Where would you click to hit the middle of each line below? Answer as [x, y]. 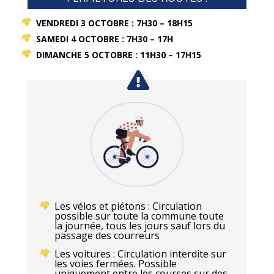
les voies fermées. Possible [115, 264]
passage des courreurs [107, 236]
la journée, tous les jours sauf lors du [139, 226]
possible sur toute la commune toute [139, 216]
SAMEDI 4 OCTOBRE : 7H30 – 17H [104, 39]
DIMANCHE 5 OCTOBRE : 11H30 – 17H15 [118, 55]
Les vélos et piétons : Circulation [128, 206]
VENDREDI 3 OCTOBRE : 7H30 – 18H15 [114, 23]
